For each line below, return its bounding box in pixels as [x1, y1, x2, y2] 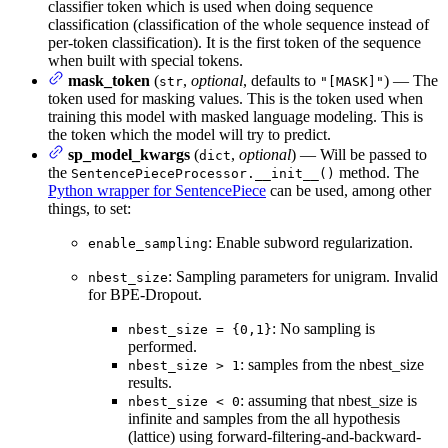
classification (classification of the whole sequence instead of [48, 16, 429, 34]
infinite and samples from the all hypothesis [128, 410, 400, 428]
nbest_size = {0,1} [128, 322, 272, 338]
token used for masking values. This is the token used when [48, 90, 423, 108]
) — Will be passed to [291, 146, 427, 164]
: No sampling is [272, 320, 375, 338]
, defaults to [243, 72, 320, 90]
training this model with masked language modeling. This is [48, 108, 423, 126]
